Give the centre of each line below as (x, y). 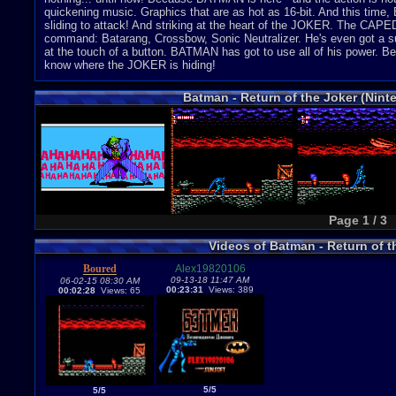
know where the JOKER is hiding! (130, 65)
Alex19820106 (210, 269)
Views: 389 (228, 289)
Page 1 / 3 (358, 220)
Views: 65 (118, 290)
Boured (99, 269)
